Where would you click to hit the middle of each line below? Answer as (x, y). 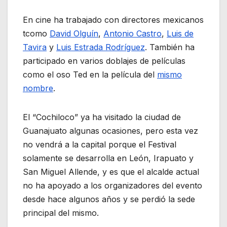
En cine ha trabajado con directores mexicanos (113, 20)
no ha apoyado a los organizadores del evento (112, 186)
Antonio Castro (133, 34)
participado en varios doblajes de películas (104, 61)
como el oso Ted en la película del (90, 75)
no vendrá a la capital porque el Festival (100, 145)
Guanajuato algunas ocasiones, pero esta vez (110, 131)
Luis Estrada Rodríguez (101, 47)
